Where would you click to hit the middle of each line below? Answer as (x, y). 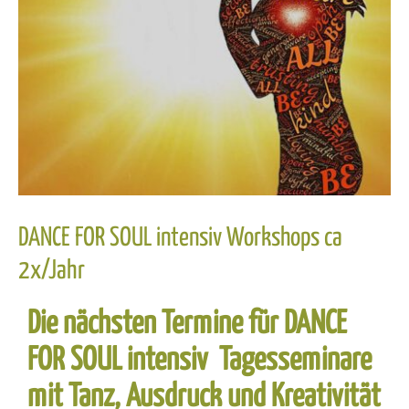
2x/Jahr (52, 271)
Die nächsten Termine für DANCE (187, 324)
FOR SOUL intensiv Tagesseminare (199, 360)
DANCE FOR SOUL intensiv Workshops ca (180, 238)
